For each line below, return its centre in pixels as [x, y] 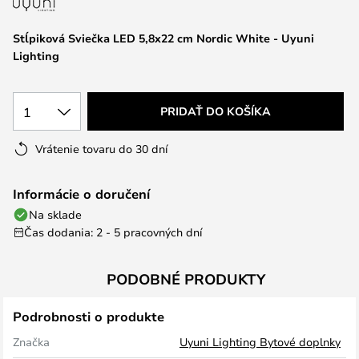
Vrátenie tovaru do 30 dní [102, 149]
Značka [31, 342]
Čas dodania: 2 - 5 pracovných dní [113, 232]
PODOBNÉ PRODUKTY [186, 279]
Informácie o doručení [81, 194]
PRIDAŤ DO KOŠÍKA [216, 111]
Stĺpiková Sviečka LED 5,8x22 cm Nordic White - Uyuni [163, 38]
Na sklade [55, 214]
